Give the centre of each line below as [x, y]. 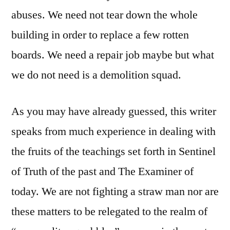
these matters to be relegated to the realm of [109, 212]
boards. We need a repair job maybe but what [113, 55]
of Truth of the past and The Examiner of [102, 172]
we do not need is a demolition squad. [96, 75]
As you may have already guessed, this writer [114, 112]
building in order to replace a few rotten [100, 35]
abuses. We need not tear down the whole [104, 15]
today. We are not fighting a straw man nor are [115, 192]
